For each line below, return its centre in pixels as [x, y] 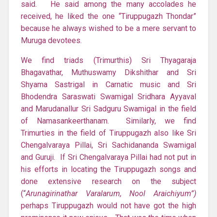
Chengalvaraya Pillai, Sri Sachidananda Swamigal [108, 145]
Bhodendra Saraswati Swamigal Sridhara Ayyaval [108, 96]
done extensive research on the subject [108, 181]
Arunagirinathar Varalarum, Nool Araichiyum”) [111, 193]
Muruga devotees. [51, 40]
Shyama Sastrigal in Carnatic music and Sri [108, 84]
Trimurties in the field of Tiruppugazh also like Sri [108, 133]
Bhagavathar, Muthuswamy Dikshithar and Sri [108, 72]
